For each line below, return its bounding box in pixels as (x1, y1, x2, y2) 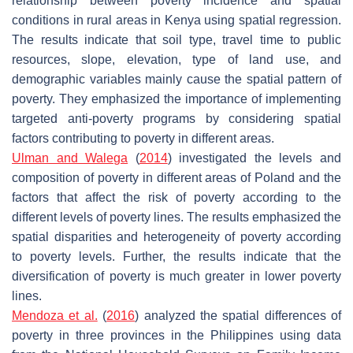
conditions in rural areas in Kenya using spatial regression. (12, 13, 341, 27)
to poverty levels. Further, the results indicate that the (12, 249, 341, 263)
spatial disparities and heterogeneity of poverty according (12, 229, 341, 243)
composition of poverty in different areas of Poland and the (12, 170, 341, 184)
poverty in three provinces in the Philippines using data (12, 328, 341, 342)
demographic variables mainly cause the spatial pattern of (12, 72, 341, 86)
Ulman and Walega (12, 150, 128, 165)
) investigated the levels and (167, 150, 342, 165)
